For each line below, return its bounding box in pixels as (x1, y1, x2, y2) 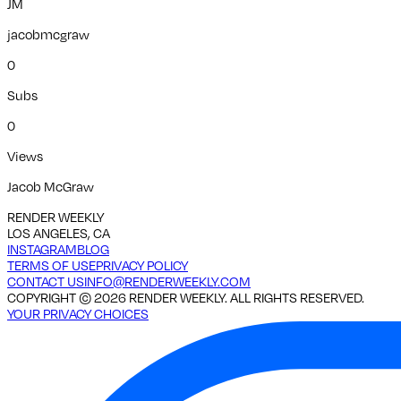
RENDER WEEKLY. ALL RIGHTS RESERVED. (126, 288, 364, 305)
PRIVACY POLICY (96, 256, 188, 273)
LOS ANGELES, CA (7, 224, 110, 241)
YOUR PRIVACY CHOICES (7, 304, 149, 321)
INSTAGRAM (7, 240, 77, 257)
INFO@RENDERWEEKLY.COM (84, 272, 251, 289)
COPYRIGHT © (7, 288, 94, 305)
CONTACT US (7, 272, 84, 289)
